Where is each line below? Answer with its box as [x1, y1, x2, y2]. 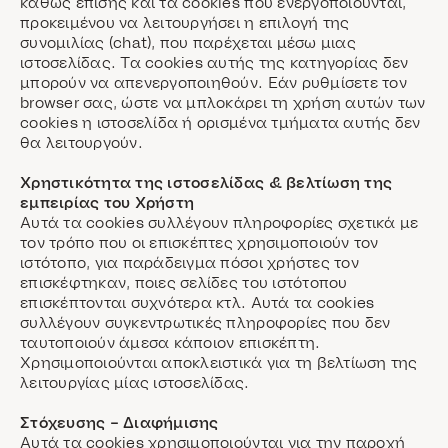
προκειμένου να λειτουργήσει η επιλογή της [20, 13, 350, 31]
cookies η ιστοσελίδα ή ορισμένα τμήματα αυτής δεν [20, 113, 421, 131]
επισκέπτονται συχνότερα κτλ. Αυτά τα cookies [20, 293, 375, 311]
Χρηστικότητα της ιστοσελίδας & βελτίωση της [20, 173, 393, 191]
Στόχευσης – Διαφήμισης [20, 413, 219, 431]
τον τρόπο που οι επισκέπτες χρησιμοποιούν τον [20, 233, 379, 251]
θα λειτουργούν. [20, 133, 143, 151]
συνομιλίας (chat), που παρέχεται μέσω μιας [20, 33, 356, 51]
